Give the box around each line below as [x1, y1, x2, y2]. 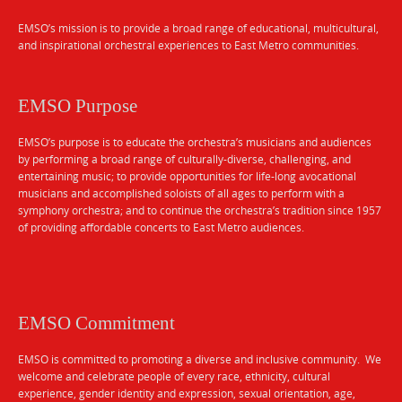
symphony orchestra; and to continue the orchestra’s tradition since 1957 [18, 203, 381, 218]
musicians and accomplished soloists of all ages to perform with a [18, 186, 345, 201]
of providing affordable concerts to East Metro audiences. [18, 220, 304, 235]
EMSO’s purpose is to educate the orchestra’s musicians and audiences [18, 135, 371, 150]
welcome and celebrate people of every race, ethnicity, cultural [18, 369, 330, 384]
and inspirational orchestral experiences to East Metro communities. [18, 38, 359, 53]
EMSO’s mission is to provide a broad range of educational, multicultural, [18, 21, 379, 36]
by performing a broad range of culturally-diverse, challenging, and [18, 152, 351, 167]
